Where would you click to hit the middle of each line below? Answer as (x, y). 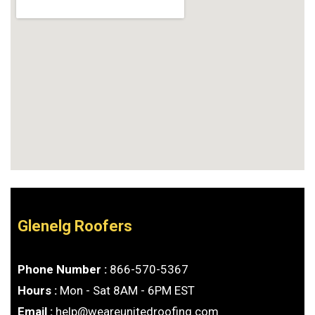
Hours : (39, 290)
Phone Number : (64, 269)
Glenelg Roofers (75, 226)
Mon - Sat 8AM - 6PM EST (127, 290)
